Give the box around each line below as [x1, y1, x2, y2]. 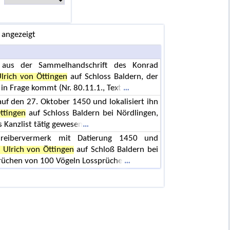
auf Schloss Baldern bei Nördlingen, [26, 109, 158, 118]
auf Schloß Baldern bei [73, 145, 158, 154]
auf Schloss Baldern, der [67, 72, 158, 81]
